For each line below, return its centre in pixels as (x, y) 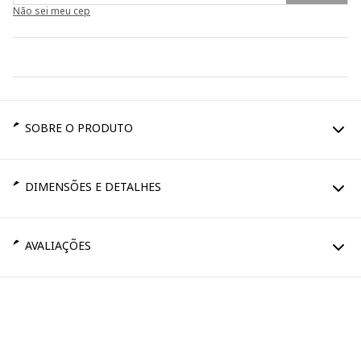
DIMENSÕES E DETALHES (93, 186)
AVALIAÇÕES (58, 245)
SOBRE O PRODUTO (79, 127)
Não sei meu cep (52, 10)
